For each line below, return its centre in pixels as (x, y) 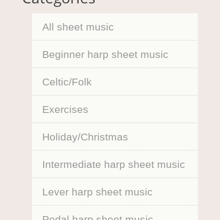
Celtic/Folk (67, 82)
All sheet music (78, 27)
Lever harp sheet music (97, 192)
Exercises (65, 109)
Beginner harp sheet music (105, 54)
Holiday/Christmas (85, 137)
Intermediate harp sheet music (113, 164)
